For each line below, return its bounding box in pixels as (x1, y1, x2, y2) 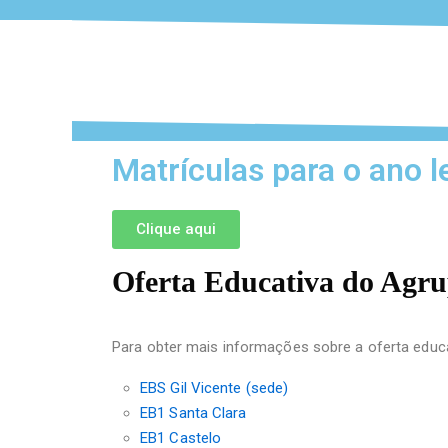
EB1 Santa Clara (140, 404, 247, 422)
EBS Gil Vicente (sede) (140, 379, 289, 397)
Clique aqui (136, 220, 216, 238)
